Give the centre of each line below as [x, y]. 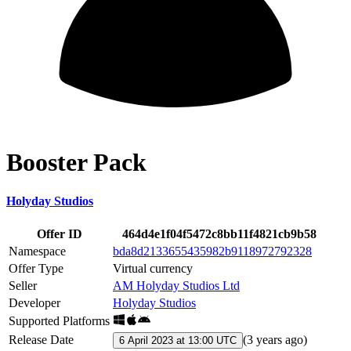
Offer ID [59, 234]
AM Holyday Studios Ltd [176, 286]
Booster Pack [76, 163]
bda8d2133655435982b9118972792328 [212, 251]
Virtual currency [153, 269]
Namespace [37, 251]
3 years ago [275, 340]
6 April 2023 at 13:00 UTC [178, 341]
